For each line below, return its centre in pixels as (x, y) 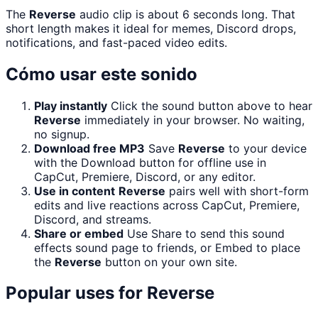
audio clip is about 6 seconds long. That (186, 14)
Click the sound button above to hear (212, 105)
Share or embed (79, 233)
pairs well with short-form (237, 191)
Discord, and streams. (93, 219)
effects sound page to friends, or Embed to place (167, 247)
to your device (266, 148)
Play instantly (71, 105)
